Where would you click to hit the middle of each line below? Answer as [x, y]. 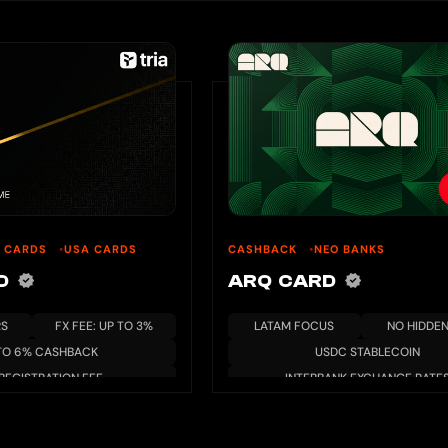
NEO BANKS [349, 249]
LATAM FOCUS [294, 326]
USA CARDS [100, 249]
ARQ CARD [285, 282]
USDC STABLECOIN [367, 352]
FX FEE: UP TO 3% [103, 326]
